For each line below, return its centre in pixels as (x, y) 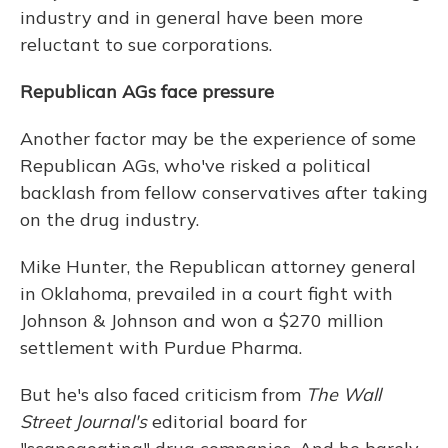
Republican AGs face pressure (147, 91)
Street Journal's (83, 421)
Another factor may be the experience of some (218, 138)
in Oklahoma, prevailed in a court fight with (206, 293)
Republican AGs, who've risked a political (195, 165)
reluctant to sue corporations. (146, 44)
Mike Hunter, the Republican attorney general (218, 266)
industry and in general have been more (191, 17)
